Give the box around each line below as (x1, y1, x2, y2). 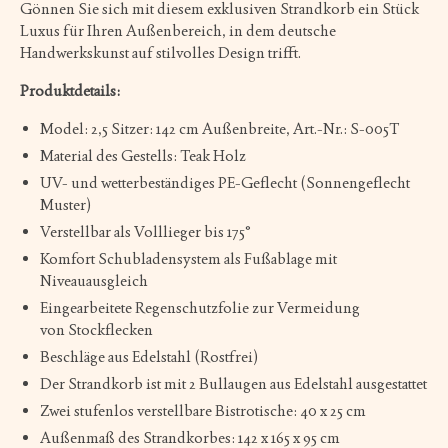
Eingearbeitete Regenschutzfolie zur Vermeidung (40, 297, 360, 317)
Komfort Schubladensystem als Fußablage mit (40, 248, 337, 268)
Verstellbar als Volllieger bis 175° (40, 221, 251, 241)
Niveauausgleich (40, 270, 148, 290)
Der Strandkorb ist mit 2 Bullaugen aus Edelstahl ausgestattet (40, 373, 427, 393)
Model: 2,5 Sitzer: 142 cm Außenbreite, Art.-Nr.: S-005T (40, 118, 399, 138)
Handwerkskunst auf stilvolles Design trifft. (20, 42, 301, 62)
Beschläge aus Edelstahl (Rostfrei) (40, 346, 258, 366)
